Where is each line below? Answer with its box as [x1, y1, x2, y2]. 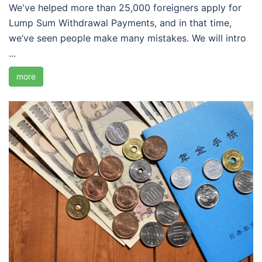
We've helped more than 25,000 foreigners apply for [9, 2, 242, 14]
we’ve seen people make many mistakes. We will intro [9, 32, 246, 44]
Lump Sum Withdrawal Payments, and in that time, [9, 17, 232, 29]
